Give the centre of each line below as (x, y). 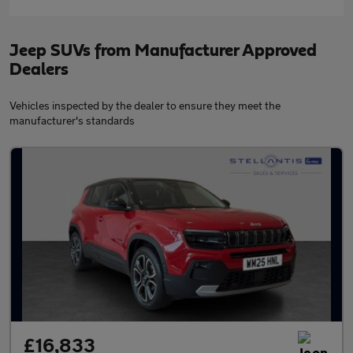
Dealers (39, 69)
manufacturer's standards (72, 120)
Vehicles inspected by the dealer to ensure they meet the (145, 105)
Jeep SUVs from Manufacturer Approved (163, 50)
